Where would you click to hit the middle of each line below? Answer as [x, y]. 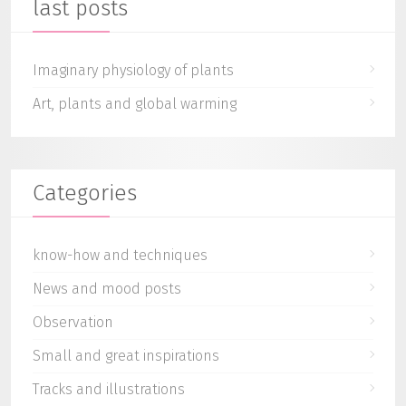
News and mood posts [107, 289]
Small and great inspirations [126, 356]
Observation [73, 323]
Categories [85, 193]
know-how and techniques [120, 256]
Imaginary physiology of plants [133, 71]
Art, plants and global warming [135, 104]
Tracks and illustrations [109, 390]
